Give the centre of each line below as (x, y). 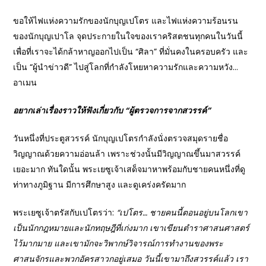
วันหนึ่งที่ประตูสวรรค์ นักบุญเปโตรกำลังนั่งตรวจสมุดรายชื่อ (121, 138)
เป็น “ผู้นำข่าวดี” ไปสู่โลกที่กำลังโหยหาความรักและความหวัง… (126, 67)
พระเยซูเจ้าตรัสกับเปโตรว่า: (65, 212)
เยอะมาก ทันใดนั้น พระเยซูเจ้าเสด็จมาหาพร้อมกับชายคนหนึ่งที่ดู (129, 169)
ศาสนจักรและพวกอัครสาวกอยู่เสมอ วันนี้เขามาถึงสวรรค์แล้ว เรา (131, 259)
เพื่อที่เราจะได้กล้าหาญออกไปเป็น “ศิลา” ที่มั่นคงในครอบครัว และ (131, 51)
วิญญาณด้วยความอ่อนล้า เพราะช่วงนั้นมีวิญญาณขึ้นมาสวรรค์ (127, 153)
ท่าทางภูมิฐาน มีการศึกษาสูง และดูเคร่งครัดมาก (100, 184)
